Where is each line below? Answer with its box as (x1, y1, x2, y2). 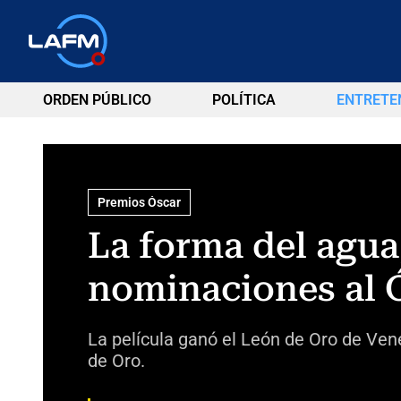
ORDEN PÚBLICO (43, 91, 151, 108)
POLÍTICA (211, 91, 276, 108)
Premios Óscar (97, 194, 181, 209)
